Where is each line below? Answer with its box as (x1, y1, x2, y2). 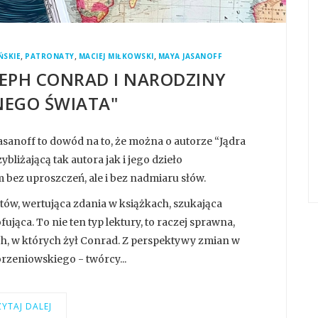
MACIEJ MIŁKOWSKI (78, 51, 154, 62)
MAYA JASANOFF (158, 51, 223, 62)
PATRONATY (25, 51, 75, 62)
